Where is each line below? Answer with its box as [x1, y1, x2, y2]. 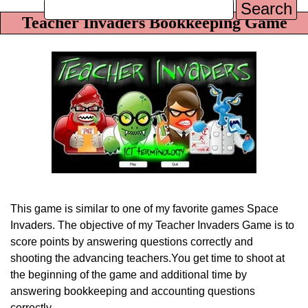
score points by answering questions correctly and [10, 236, 253, 247]
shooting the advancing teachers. [10, 252, 171, 264]
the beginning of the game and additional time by [10, 269, 247, 280]
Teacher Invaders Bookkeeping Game [21, 14, 287, 32]
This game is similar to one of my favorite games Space [10, 203, 278, 214]
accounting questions [151, 285, 255, 297]
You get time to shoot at [171, 252, 285, 264]
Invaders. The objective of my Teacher [10, 219, 197, 231]
